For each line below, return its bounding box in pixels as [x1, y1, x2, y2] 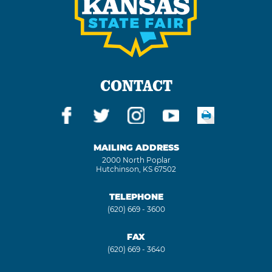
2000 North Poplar [101, 155, 171, 165]
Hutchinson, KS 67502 [96, 164, 176, 174]
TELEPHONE [109, 191, 163, 202]
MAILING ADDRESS [93, 141, 179, 153]
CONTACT [100, 74, 172, 97]
